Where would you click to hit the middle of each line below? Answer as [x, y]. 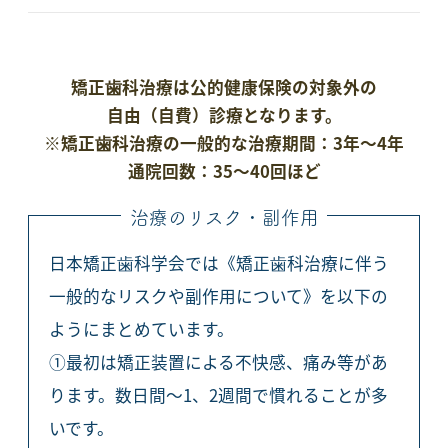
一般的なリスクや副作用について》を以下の [218, 296]
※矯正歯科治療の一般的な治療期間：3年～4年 [224, 142]
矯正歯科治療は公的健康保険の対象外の [224, 86]
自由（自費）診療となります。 [224, 114]
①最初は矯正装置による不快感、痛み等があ [218, 362]
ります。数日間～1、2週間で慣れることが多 [218, 395]
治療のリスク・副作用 [224, 218]
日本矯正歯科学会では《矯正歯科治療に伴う [218, 263]
